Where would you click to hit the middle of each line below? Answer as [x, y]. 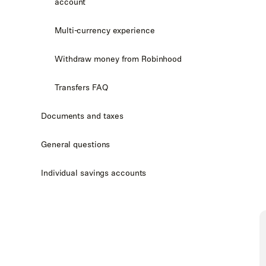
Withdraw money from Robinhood [118, 59]
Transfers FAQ [81, 87]
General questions [76, 144]
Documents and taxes [83, 116]
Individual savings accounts [94, 173]
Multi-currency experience [105, 30]
